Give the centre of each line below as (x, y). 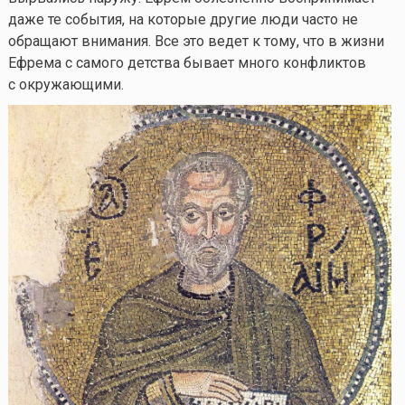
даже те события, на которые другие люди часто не (183, 20)
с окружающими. (66, 85)
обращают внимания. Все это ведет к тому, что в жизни (196, 42)
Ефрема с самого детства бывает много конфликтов (187, 63)
